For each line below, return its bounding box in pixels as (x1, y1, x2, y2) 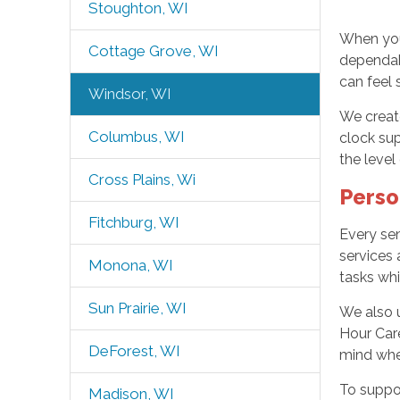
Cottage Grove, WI (87, 42, 219, 60)
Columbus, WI (87, 128, 185, 146)
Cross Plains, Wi (87, 171, 196, 188)
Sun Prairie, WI (87, 299, 187, 317)
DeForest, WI (87, 342, 180, 360)
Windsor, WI (87, 85, 171, 103)
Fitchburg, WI (87, 213, 179, 231)
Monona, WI (87, 256, 173, 274)
